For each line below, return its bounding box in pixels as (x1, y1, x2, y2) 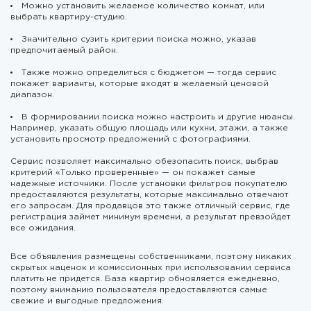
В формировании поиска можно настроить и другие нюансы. (22, 113, 295, 121)
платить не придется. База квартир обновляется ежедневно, (10, 275, 280, 283)
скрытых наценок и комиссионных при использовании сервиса (10, 264, 291, 271)
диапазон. (10, 91, 54, 99)
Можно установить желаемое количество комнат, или (22, 2, 264, 10)
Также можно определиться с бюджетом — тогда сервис (22, 69, 276, 76)
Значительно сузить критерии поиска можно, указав (22, 35, 256, 43)
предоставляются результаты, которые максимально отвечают (10, 191, 289, 199)
